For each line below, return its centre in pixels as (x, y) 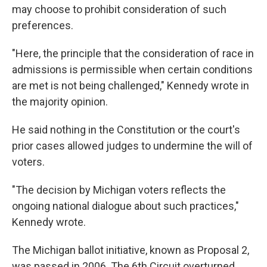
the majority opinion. (60, 102)
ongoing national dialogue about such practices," (125, 206)
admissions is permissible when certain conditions (132, 69)
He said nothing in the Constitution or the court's (126, 130)
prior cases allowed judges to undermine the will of (132, 146)
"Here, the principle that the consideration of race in (133, 53)
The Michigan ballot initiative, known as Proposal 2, (131, 250)
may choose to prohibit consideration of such (119, 9)
